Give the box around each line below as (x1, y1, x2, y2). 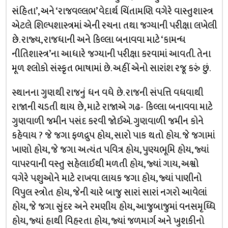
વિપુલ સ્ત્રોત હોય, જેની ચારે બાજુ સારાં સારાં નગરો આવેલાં (11, 185, 207, 201)
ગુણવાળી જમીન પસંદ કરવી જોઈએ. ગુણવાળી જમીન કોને (11, 113, 204, 129)
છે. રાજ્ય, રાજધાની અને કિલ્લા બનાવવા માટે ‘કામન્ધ (11, 32, 185, 48)
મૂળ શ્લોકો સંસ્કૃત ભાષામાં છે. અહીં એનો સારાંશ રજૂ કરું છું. (11, 61, 211, 76)
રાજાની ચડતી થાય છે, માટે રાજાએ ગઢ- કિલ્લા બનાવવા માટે (11, 99, 213, 115)
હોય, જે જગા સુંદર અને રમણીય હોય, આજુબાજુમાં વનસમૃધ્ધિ (11, 199, 215, 215)
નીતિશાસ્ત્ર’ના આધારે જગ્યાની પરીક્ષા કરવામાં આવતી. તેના (11, 46, 211, 62)
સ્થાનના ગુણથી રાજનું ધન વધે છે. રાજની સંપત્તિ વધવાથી (11, 85, 203, 101)
